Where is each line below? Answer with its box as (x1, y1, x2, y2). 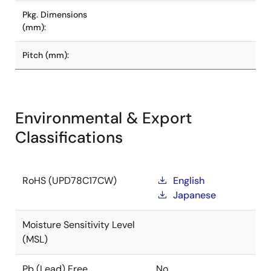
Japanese (173, 189, 216, 201)
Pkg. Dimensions (22, 9, 87, 20)
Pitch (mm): (22, 50, 69, 60)
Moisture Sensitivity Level (22, 218, 135, 231)
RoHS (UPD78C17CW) (22, 174, 117, 187)
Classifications (15, 127, 123, 148)
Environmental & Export (15, 108, 192, 128)
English (173, 174, 204, 187)
